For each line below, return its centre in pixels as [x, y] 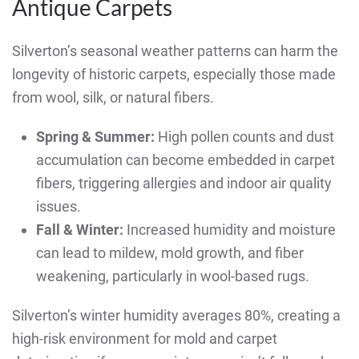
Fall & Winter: [80, 230]
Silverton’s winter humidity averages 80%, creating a [176, 316]
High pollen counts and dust [244, 137]
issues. [58, 207]
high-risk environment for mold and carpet [145, 339]
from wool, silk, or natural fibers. [113, 98]
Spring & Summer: [95, 137]
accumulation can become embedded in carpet [186, 160]
